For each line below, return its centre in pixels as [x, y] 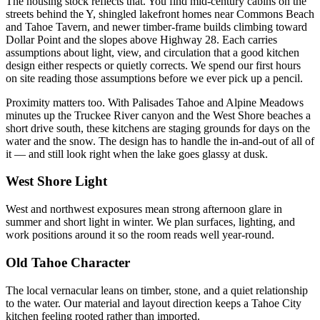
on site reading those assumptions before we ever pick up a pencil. [154, 78]
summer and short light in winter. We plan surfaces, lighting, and [150, 222]
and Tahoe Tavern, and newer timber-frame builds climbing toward [156, 26]
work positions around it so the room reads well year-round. [140, 235]
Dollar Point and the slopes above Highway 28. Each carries [141, 39]
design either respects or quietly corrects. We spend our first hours [153, 65]
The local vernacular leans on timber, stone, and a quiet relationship [157, 290]
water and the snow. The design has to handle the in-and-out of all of [160, 141]
